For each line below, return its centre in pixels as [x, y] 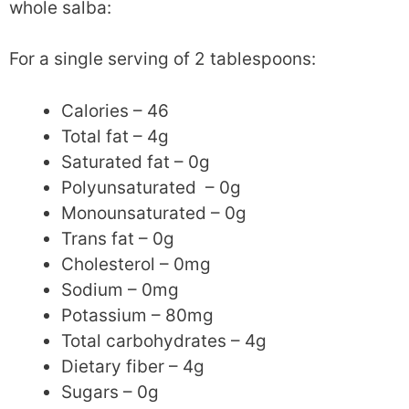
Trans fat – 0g [118, 238]
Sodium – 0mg [120, 289]
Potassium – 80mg [137, 315]
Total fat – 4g [115, 136]
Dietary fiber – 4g [133, 366]
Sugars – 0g [110, 392]
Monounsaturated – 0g [154, 213]
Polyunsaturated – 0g [151, 187]
